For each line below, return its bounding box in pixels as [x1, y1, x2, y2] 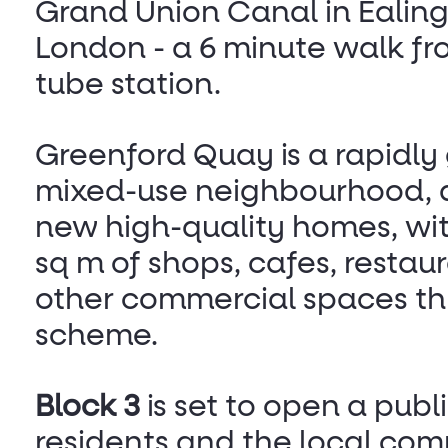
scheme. [35, 322, 158, 353]
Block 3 [35, 393, 140, 424]
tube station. [35, 71, 221, 102]
